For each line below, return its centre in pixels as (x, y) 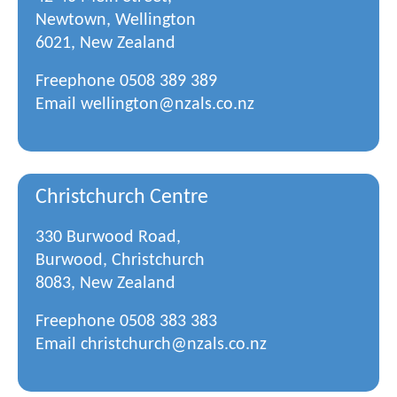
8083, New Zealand (105, 284)
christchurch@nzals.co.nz (174, 345)
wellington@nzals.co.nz (167, 105)
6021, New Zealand (105, 43)
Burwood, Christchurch (120, 261)
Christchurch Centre (122, 198)
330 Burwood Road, (108, 237)
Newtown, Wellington (116, 20)
